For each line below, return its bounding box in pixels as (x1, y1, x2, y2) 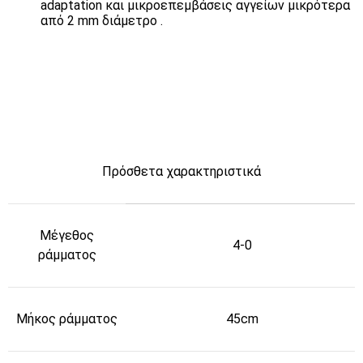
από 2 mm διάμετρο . (41, 13, 166, 29)
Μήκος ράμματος (16, 310, 117, 327)
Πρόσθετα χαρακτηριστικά (102, 163, 261, 179)
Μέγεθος (40, 227, 94, 243)
